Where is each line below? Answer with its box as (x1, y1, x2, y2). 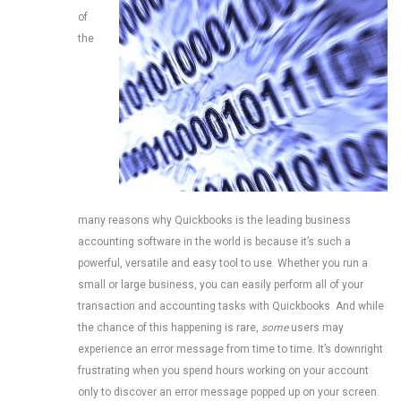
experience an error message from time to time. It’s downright (78, 343, 383, 355)
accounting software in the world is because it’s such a (78, 235, 351, 248)
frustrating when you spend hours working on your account (78, 364, 369, 377)
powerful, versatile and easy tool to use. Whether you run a (78, 257, 368, 269)
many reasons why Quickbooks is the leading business (78, 214, 351, 226)
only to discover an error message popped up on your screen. (78, 386, 380, 398)
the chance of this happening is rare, (78, 321, 261, 334)
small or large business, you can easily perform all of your (78, 278, 363, 291)
